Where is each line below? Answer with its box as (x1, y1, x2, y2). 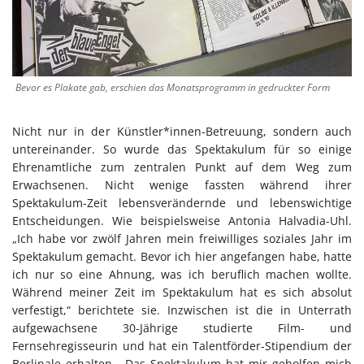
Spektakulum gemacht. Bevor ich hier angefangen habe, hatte (12, 248, 352, 264)
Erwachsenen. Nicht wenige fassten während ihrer (12, 176, 352, 193)
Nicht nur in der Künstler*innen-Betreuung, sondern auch (12, 123, 352, 139)
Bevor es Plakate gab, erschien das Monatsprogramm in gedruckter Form (15, 80, 330, 94)
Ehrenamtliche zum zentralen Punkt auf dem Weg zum (12, 158, 352, 175)
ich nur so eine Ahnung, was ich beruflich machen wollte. (12, 266, 352, 282)
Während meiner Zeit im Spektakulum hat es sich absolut (12, 284, 352, 300)
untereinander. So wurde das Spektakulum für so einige (12, 141, 352, 157)
